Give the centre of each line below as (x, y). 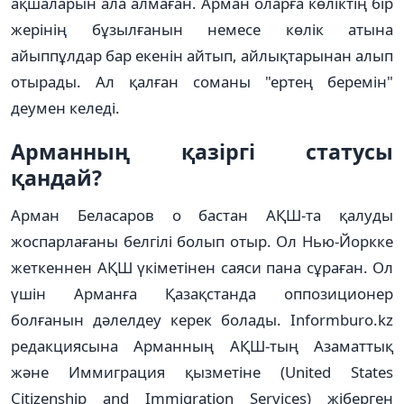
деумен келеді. (65, 107)
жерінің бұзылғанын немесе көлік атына (202, 29)
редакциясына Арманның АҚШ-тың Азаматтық (202, 345)
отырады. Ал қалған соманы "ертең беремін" (202, 81)
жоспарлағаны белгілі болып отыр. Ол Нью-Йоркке (202, 241)
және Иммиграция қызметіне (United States (202, 372)
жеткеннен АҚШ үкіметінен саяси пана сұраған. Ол (202, 267)
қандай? (56, 177)
